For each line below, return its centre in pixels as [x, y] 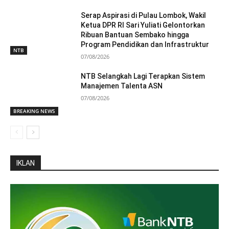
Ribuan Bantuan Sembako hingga [135, 35]
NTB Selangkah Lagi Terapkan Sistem [143, 76]
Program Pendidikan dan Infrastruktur [145, 45]
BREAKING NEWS [34, 111]
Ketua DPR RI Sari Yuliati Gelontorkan [143, 25]
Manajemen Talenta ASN [122, 86]
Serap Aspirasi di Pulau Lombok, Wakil [144, 16]
